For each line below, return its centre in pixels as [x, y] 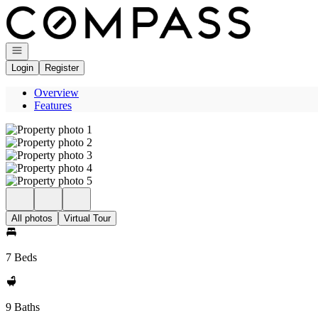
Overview [56, 93]
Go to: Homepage [45, 11]
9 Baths [23, 307]
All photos [32, 218]
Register [62, 68]
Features [53, 105]
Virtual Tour [87, 218]
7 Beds [21, 257]
